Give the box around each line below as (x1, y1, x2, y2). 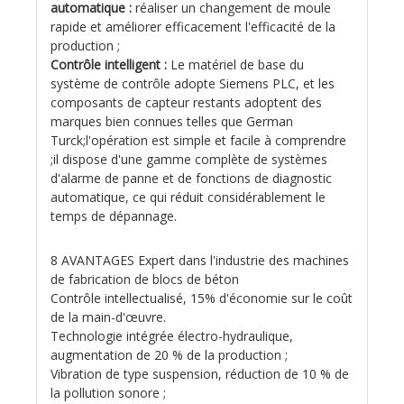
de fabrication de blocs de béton (50, 270, 239, 288)
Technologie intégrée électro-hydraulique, (50, 326, 293, 344)
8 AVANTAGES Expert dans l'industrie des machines (50, 251, 349, 269)
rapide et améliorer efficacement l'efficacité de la (50, 17, 335, 35)
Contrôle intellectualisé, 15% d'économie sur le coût (50, 289, 353, 307)
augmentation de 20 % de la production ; (50, 345, 288, 363)
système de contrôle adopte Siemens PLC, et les (50, 74, 335, 92)
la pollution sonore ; (50, 383, 166, 401)
